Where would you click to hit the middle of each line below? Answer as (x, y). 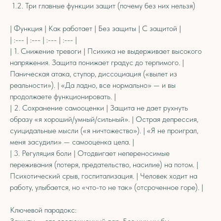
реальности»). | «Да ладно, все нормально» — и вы (93, 85)
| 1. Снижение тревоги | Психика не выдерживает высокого (106, 51)
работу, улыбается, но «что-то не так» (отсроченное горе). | (107, 187)
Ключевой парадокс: (44, 210)
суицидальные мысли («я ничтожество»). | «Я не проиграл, (104, 130)
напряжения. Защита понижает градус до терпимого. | (97, 62)
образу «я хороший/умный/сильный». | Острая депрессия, (104, 119)
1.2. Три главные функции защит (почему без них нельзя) (103, 6)
